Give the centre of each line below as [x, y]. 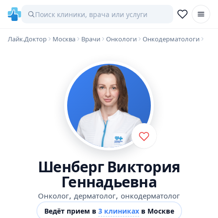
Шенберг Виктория [109, 167]
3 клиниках [118, 211]
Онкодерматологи [171, 39]
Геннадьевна [109, 182]
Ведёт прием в [71, 211]
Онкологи [121, 39]
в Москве [156, 211]
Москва [64, 39]
